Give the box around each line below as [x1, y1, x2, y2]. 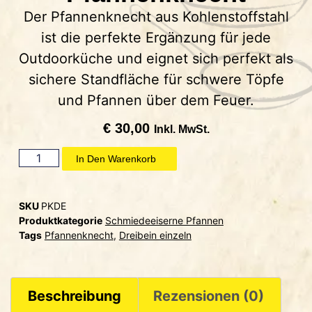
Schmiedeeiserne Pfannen [104, 214, 224, 227]
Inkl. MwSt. [153, 123, 210, 135]
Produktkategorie [18, 214, 102, 227]
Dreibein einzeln [118, 229, 192, 242]
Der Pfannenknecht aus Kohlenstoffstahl [23, 8, 289, 25]
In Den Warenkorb [75, 153, 156, 165]
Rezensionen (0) [153, 288, 264, 305]
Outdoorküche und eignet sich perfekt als [19, 49, 293, 67]
